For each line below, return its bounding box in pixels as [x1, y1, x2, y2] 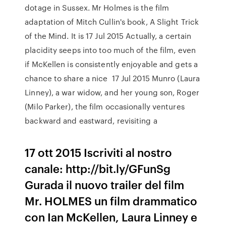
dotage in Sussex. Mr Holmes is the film [25, 2, 169, 13]
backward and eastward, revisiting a [25, 115, 159, 126]
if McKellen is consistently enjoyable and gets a [25, 59, 198, 70]
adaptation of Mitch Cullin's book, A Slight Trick [25, 16, 199, 27]
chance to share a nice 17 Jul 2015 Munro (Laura [25, 73, 200, 84]
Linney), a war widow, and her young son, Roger [25, 87, 199, 98]
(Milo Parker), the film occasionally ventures [25, 101, 185, 112]
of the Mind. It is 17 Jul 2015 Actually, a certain [25, 30, 192, 41]
